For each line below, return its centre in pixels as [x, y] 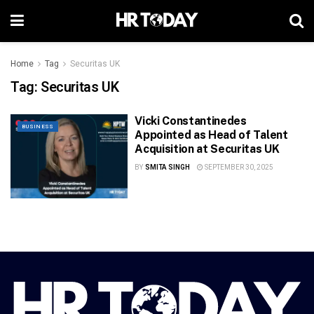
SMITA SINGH [167, 168]
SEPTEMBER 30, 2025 [238, 168]
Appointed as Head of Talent [211, 135]
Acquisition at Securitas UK [207, 149]
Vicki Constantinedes [191, 121]
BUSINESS [38, 127]
